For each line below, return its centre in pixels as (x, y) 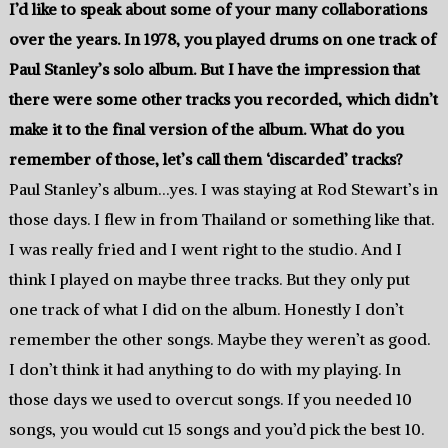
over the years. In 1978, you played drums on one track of (222, 39)
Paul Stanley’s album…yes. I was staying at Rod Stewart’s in (223, 189)
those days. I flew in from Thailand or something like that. (221, 219)
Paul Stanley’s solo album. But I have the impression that (214, 69)
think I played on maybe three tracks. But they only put (209, 279)
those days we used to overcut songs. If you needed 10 (210, 399)
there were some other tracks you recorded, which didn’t (223, 99)
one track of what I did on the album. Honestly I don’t (206, 309)
